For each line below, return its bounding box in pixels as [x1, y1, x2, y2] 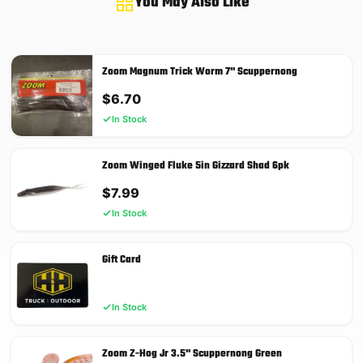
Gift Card [102, 251, 141, 268]
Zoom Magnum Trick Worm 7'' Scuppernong [102, 63, 297, 80]
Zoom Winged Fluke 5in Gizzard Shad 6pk [102, 157, 289, 174]
